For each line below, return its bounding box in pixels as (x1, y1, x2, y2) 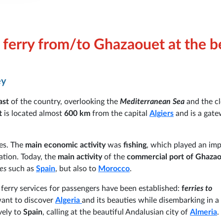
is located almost (4, 109, 64, 117)
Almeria (190, 208, 217, 216)
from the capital (90, 109, 149, 117)
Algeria (55, 196, 80, 204)
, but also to (55, 164, 98, 173)
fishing (123, 141, 147, 149)
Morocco (98, 164, 130, 173)
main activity (58, 152, 102, 161)
